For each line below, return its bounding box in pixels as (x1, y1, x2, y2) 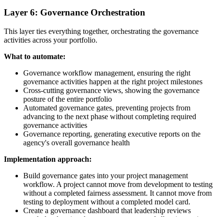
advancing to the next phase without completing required (23, 112, 196, 121)
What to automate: (4, 52, 65, 61)
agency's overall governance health (23, 139, 130, 147)
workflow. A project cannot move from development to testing (23, 180, 213, 189)
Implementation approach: (4, 155, 92, 164)
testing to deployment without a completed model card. (23, 198, 190, 206)
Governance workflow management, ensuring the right (23, 69, 190, 77)
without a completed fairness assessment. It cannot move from (23, 189, 212, 198)
